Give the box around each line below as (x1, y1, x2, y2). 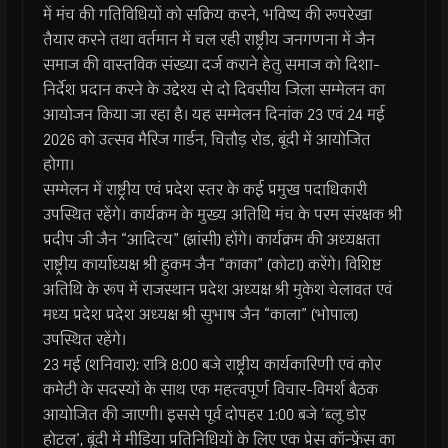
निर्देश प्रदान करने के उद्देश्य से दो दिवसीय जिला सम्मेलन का (42, 76, 385, 102)
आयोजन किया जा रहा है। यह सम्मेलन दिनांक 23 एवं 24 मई (42, 101, 385, 127)
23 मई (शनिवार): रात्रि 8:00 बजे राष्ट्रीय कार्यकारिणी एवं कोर (42, 351, 381, 377)
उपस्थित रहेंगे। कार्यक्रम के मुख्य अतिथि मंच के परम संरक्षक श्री (42, 201, 402, 227)
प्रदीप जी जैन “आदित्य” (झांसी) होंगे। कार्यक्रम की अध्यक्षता (42, 226, 380, 252)
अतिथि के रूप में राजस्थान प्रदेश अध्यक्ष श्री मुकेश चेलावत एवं (42, 276, 392, 302)
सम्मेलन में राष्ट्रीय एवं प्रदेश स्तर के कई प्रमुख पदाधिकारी (42, 176, 367, 202)
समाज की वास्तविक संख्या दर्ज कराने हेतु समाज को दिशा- (42, 51, 380, 77)
